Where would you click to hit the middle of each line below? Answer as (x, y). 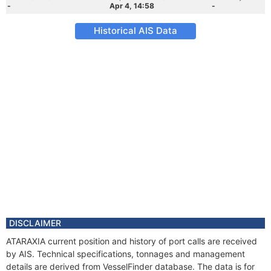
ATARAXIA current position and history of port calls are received (132, 241)
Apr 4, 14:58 (132, 6)
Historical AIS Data (135, 31)
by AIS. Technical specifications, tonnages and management (126, 254)
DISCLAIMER (35, 223)
